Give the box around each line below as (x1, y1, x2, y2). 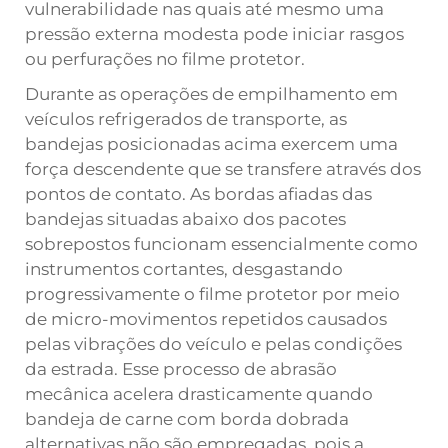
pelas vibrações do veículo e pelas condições (25, 334, 402, 354)
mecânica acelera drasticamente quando (25, 384, 373, 404)
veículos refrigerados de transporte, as (25, 109, 347, 129)
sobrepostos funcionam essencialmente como (25, 234, 418, 254)
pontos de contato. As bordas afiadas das (25, 184, 372, 204)
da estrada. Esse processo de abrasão (25, 359, 337, 379)
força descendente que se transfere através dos (25, 159, 421, 179)
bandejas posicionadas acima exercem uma (25, 134, 398, 154)
